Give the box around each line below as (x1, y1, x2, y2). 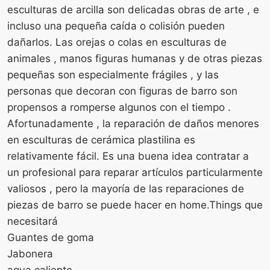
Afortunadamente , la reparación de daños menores (7, 117, 259, 130)
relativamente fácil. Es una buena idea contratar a (7, 149, 249, 162)
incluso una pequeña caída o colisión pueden (7, 19, 225, 32)
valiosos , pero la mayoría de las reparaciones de (7, 182, 244, 195)
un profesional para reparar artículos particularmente (7, 166, 263, 178)
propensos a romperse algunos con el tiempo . (7, 101, 231, 113)
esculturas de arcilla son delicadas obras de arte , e (7, 3, 259, 16)
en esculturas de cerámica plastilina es (7, 133, 195, 146)
